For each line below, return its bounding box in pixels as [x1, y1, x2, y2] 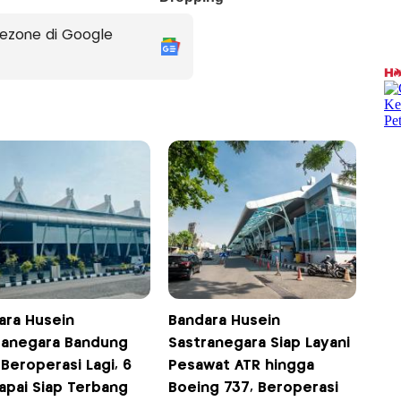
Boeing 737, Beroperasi [168, 381, 339, 396]
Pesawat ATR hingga [168, 359, 315, 373]
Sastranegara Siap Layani [168, 337, 351, 351]
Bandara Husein [168, 314, 281, 328]
